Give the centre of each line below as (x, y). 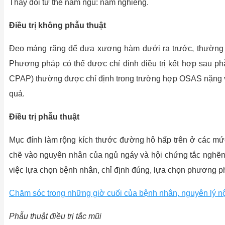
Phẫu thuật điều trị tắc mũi (55, 216)
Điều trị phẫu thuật (44, 117)
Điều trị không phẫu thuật (58, 26)
